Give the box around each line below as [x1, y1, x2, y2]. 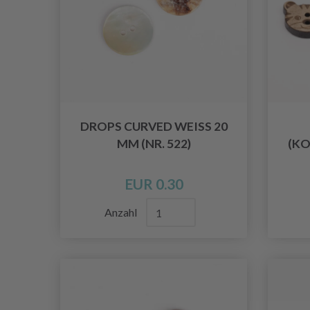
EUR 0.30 [124, 175, 183, 193]
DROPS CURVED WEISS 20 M [80, 119, 228, 134]
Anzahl [104, 206, 139, 219]
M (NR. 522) [116, 136, 191, 152]
